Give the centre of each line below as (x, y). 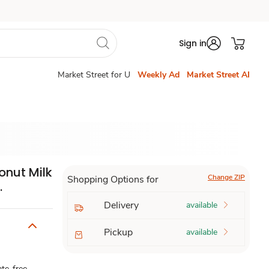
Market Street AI (218, 75)
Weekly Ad (159, 75)
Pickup (118, 232)
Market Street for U (94, 75)
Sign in (193, 43)
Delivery (121, 205)
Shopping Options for (113, 180)
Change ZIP (226, 177)
